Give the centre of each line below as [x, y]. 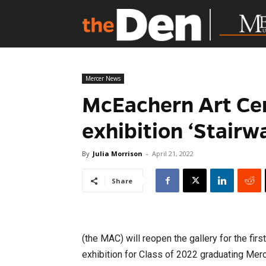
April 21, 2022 [173, 153]
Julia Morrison [118, 153]
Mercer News [103, 78]
